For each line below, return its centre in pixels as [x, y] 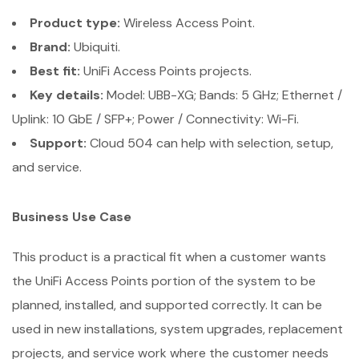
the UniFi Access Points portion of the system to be [164, 281]
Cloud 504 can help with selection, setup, [210, 143]
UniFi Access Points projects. [166, 71]
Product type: [75, 23]
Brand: [50, 47]
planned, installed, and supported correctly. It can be [167, 305]
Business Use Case [72, 217]
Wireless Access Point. [188, 23]
